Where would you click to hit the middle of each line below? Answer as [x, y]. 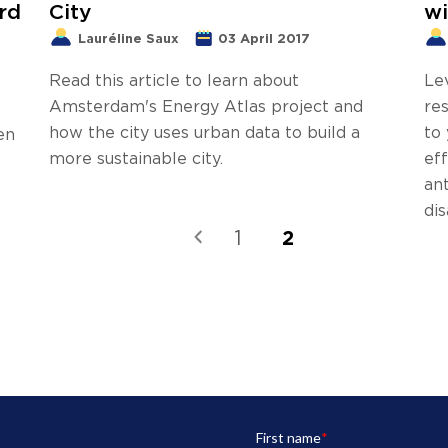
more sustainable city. [136, 157]
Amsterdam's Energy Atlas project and [206, 105]
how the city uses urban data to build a [204, 131]
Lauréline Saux [128, 37]
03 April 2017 [264, 37]
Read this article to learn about [174, 79]
